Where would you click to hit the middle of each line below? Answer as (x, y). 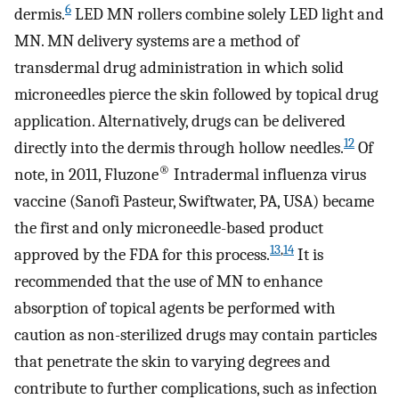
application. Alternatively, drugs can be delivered (180, 121)
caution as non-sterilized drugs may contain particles (195, 334)
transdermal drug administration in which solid (179, 67)
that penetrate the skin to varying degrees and (172, 361)
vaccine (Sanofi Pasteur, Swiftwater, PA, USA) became (194, 201)
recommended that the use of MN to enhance (168, 281)
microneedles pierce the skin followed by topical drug (196, 94)
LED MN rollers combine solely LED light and (228, 14)
